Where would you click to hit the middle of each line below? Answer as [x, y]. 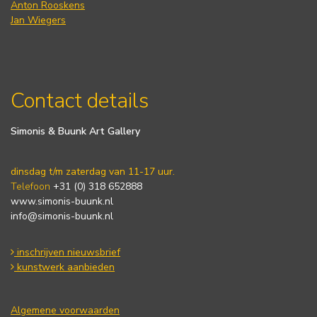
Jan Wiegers [38, 21]
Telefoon [30, 187]
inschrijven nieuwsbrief [67, 253]
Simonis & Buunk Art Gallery [75, 132]
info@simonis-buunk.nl [62, 217]
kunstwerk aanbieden [64, 267]
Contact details [80, 101]
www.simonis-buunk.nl [62, 202]
